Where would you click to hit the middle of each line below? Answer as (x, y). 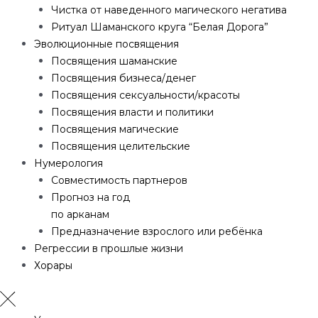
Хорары (53, 266)
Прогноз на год (91, 198)
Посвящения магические (115, 130)
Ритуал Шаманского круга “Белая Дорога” (160, 27)
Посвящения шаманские (114, 61)
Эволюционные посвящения (106, 44)
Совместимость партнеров (119, 181)
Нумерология (68, 164)
